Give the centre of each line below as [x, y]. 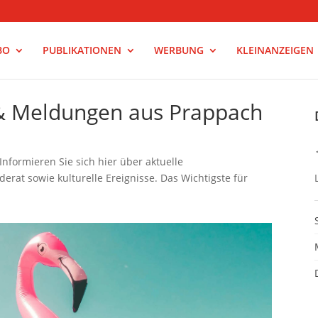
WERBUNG [179, 50]
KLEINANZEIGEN [275, 50]
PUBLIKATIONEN [82, 50]
